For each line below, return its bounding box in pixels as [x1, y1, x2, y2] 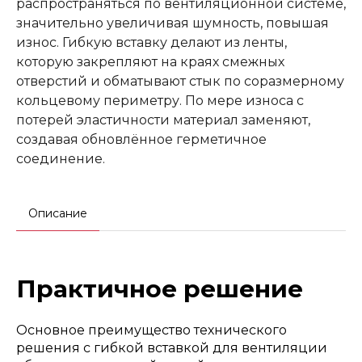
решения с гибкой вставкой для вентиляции [16, 339, 327, 356]
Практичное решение [16, 273, 303, 303]
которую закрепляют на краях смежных [16, 53, 284, 69]
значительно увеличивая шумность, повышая [16, 15, 329, 31]
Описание [28, 205, 87, 221]
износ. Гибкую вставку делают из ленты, [16, 34, 287, 50]
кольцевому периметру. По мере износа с [16, 92, 304, 108]
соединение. [16, 150, 105, 166]
